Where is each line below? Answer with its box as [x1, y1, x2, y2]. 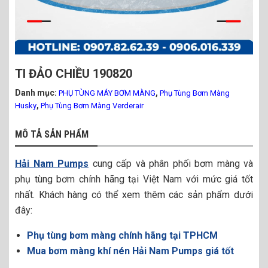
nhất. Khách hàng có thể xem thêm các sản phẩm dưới [15, 189, 253, 200]
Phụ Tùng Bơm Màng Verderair [41, 101, 144, 110]
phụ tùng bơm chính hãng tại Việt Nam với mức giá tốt [15, 173, 253, 185]
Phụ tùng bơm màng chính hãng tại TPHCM [27, 230, 218, 241]
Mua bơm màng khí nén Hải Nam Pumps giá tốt [27, 245, 234, 257]
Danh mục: [15, 88, 59, 98]
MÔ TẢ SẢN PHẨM [15, 129, 89, 140]
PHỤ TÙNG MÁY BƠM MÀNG [59, 89, 156, 98]
